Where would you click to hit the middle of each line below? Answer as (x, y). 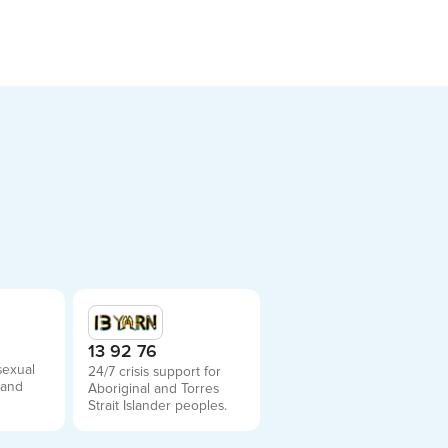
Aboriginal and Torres (154, 389)
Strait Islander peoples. (158, 406)
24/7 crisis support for (155, 372)
